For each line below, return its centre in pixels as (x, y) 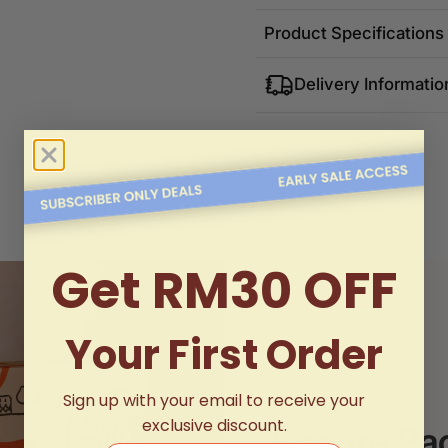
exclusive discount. (214, 425)
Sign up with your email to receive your (214, 400)
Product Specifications (354, 32)
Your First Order (224, 355)
